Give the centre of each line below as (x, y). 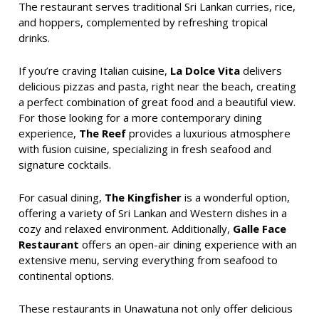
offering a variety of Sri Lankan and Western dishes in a (153, 213)
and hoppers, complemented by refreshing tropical (143, 22)
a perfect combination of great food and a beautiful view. (157, 101)
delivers (261, 70)
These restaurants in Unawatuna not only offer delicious (156, 308)
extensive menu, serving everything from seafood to (148, 260)
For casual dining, (62, 197)
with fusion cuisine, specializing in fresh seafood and (145, 148)
